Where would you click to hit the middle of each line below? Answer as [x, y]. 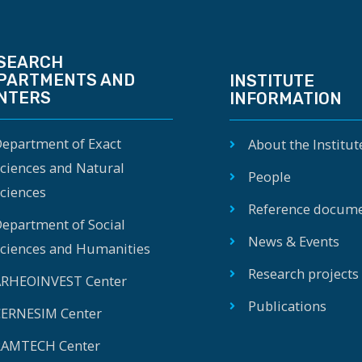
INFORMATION [286, 98]
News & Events [293, 241]
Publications [287, 305]
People [269, 176]
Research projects [303, 273]
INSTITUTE [272, 80]
